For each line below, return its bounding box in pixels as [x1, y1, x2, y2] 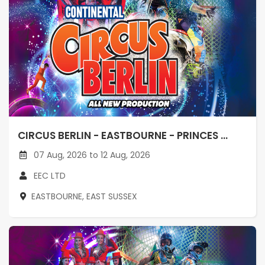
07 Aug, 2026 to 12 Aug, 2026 [31, 149, 150, 161]
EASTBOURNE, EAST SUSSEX [31, 190, 137, 203]
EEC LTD [34, 170, 66, 182]
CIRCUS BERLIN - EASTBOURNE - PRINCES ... [18, 128, 228, 143]
